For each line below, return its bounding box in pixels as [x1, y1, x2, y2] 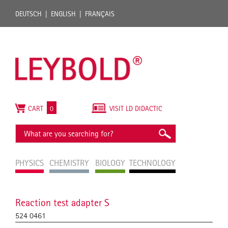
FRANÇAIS [85, 10, 115, 18]
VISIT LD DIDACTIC [109, 104, 162, 112]
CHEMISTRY [49, 158, 90, 168]
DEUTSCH [15, 10, 42, 18]
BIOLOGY [95, 158, 125, 168]
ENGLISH [51, 10, 76, 18]
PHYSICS [15, 158, 44, 168]
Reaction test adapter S [15, 196, 109, 209]
